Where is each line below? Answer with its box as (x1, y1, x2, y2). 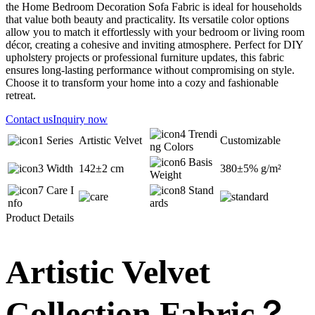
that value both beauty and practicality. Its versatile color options (6, 13, 289, 26)
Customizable (220, 134, 281, 147)
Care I (44, 184, 74, 197)
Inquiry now (53, 113, 108, 126)
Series (44, 134, 73, 147)
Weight (150, 169, 181, 181)
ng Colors (150, 141, 193, 153)
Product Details (6, 212, 74, 224)
